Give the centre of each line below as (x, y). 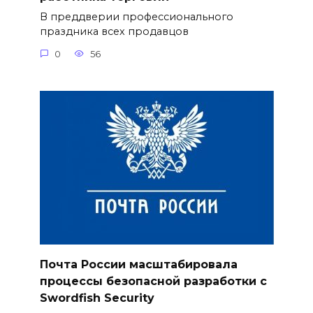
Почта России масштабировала (138, 264)
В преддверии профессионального (136, 17)
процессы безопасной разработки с (153, 281)
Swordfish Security (97, 298)
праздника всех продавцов (114, 32)
